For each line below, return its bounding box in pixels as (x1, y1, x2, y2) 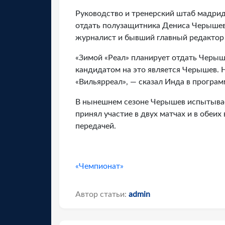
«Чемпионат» (75, 162, 124, 170)
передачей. (75, 122, 116, 130)
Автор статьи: (75, 190, 129, 198)
